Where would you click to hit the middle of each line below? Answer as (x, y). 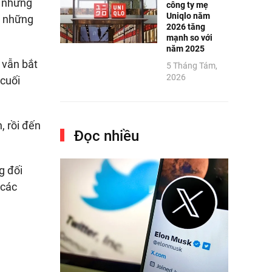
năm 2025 (185, 48)
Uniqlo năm (188, 15)
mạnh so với (189, 37)
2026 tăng (185, 26)
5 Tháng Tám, (192, 65)
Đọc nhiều (104, 136)
